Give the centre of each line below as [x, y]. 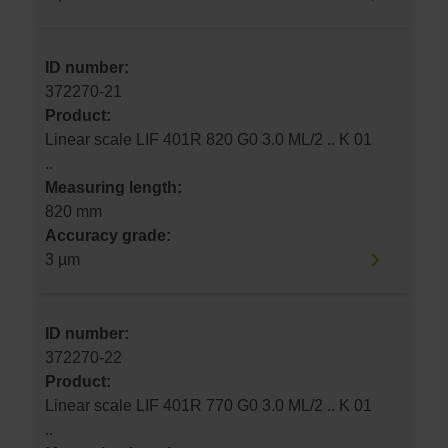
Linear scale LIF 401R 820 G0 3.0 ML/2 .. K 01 [90, 140]
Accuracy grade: [108, 236]
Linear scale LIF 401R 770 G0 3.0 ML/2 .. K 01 [90, 405]
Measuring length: [113, 188]
